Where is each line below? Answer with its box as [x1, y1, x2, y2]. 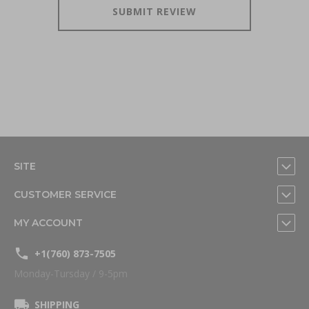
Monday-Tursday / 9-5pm [14, 267, 128, 280]
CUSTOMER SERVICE [14, 188, 117, 201]
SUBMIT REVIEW [112, 4, 197, 18]
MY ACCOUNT [14, 217, 83, 229]
